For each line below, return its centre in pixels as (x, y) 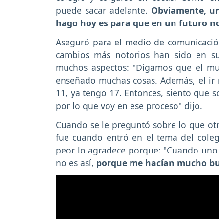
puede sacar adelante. (102, 10)
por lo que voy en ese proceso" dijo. (130, 105)
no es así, (76, 163)
